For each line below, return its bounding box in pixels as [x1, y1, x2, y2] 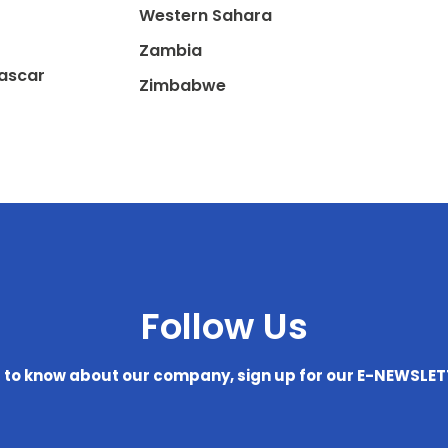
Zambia [138, 39, 202, 62]
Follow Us [140, 301, 308, 352]
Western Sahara [138, 4, 272, 27]
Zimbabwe [138, 74, 226, 97]
